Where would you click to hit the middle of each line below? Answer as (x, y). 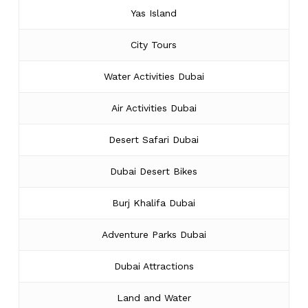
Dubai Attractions (154, 266)
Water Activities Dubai (154, 76)
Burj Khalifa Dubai (154, 202)
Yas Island (154, 13)
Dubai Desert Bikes (154, 171)
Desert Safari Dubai (154, 139)
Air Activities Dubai (154, 108)
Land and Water (154, 297)
